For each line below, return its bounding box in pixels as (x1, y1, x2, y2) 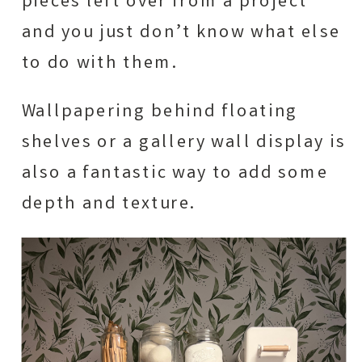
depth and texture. (21, 191, 196, 218)
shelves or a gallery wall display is (21, 130, 346, 157)
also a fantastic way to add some (21, 161, 329, 187)
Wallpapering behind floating (21, 99, 299, 126)
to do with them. (21, 51, 178, 78)
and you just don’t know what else (21, 20, 341, 47)
